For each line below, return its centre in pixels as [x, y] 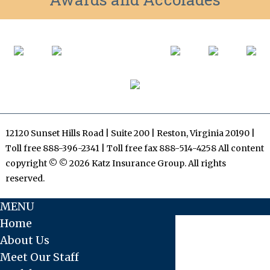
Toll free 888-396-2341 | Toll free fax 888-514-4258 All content [134, 148]
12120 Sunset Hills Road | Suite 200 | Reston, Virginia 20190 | [130, 133]
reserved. [25, 178]
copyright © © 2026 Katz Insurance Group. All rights [115, 163]
